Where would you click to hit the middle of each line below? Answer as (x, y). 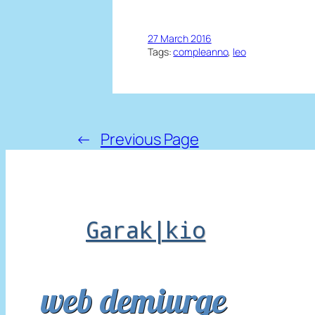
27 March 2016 (180, 38)
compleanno (201, 51)
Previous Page (149, 139)
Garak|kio (146, 230)
